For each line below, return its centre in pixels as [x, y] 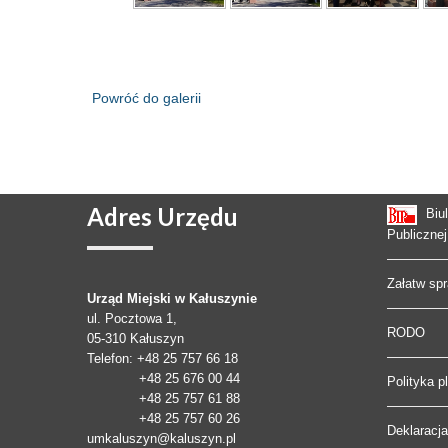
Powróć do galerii [146, 97]
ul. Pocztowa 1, [132, 319]
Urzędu [195, 217]
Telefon [108, 359]
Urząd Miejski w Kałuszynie [172, 299]
